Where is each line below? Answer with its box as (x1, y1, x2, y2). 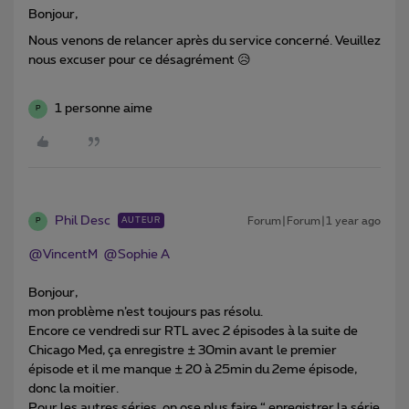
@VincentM (28, 247, 98, 261)
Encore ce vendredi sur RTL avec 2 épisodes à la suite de (28, 324, 358, 338)
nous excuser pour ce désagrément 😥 (28, 53, 251, 67)
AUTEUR (121, 215, 161, 225)
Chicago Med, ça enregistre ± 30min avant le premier (28, 343, 337, 357)
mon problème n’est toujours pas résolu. (28, 305, 263, 319)
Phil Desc (55, 214, 110, 227)
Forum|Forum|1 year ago (247, 215, 381, 226)
